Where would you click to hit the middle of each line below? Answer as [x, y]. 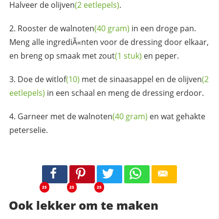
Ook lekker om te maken [83, 205]
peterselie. [28, 130]
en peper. [160, 55]
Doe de [32, 79]
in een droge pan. [163, 28]
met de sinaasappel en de [129, 79]
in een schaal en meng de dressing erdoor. [124, 93]
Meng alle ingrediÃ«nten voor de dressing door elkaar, [109, 42]
